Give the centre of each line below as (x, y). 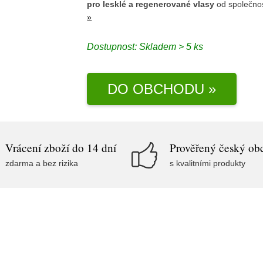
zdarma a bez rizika (42, 163)
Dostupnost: (113, 46)
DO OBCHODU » (162, 89)
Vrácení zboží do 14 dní (61, 148)
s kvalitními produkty (208, 163)
